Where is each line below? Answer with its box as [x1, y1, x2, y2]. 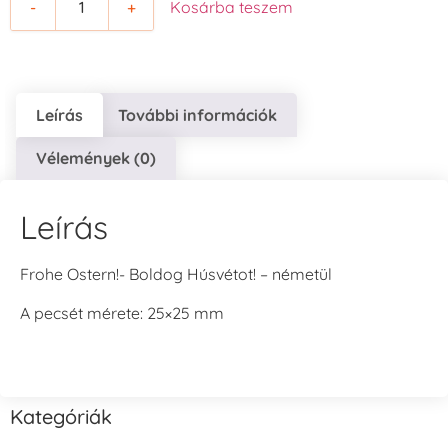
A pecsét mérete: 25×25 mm [20, 302, 224, 323]
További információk [117, 104, 277, 125]
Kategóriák [10, 404, 112, 430]
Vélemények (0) [36, 148, 157, 169]
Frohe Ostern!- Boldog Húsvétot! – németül [20, 264, 332, 285]
